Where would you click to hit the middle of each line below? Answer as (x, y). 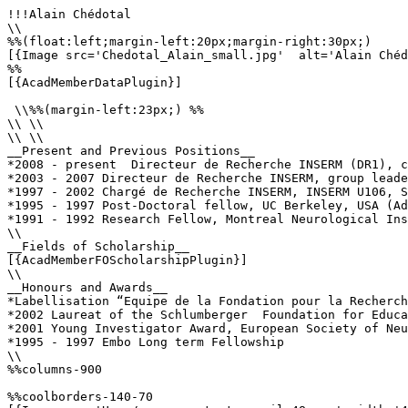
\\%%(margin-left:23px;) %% (106, 110)
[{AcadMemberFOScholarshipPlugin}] (127, 260)
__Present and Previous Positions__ (131, 151)
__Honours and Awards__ (87, 287)
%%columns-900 (55, 369)
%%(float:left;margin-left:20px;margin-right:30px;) (189, 41)
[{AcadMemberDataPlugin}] (95, 82)
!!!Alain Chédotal (69, 14)
